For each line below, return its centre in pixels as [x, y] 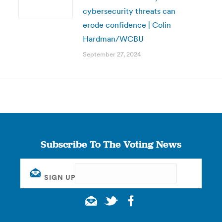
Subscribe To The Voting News [111, 144]
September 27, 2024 [112, 54]
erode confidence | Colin [127, 25]
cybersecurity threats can [129, 11]
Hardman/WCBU [113, 39]
